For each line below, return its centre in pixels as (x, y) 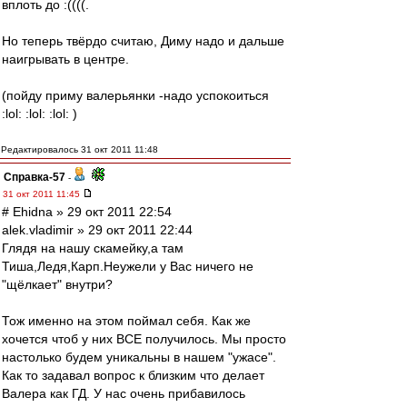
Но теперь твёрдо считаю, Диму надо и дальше (143, 41)
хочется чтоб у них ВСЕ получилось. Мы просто (144, 339)
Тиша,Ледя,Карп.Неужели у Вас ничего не (128, 266)
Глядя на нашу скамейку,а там (93, 248)
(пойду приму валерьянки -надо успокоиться (135, 95)
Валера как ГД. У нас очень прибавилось (124, 393)
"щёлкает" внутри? (57, 284)
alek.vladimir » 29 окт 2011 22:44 (97, 230)
